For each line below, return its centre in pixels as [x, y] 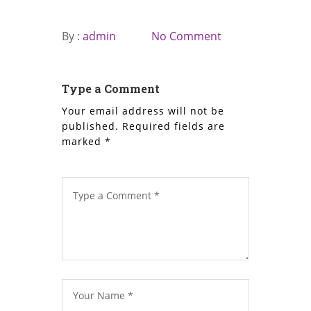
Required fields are [174, 126]
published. [90, 126]
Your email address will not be [143, 110]
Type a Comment [111, 88]
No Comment [186, 36]
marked [83, 141]
